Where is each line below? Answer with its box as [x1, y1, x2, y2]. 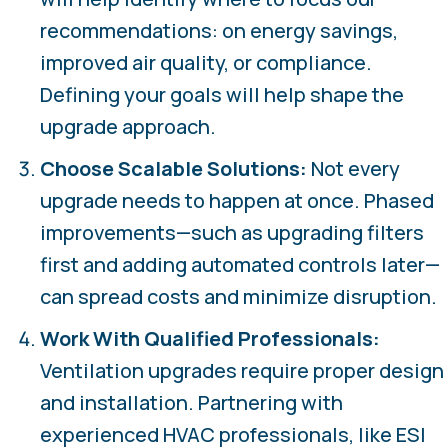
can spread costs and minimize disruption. [40, 282, 437, 310]
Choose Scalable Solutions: [40, 154, 311, 182]
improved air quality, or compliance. [40, 48, 372, 76]
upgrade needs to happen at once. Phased [40, 186, 434, 214]
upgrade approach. [40, 112, 216, 140]
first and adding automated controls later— [40, 250, 440, 278]
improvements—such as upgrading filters [40, 218, 424, 246]
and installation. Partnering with [40, 388, 343, 416]
